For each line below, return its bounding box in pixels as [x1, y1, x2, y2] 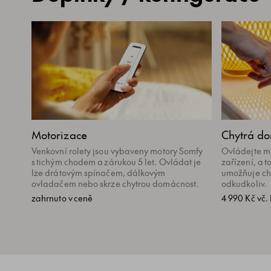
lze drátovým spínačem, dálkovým [31, 166, 166, 178]
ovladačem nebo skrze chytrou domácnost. [31, 177, 199, 189]
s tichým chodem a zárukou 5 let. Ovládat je [31, 155, 201, 168]
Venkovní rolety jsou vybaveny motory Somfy [31, 145, 203, 157]
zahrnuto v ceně [31, 192, 93, 204]
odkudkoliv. [221, 177, 267, 189]
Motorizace [31, 127, 87, 143]
